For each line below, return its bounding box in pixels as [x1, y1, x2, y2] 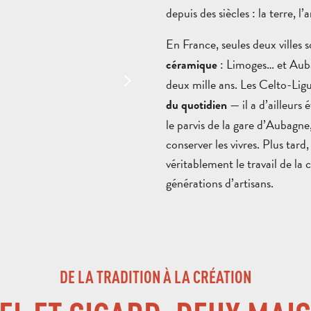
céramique [166, 56, 217, 74]
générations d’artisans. [166, 174, 274, 193]
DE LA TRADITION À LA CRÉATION [60, 266, 251, 287]
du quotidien [166, 96, 227, 115]
